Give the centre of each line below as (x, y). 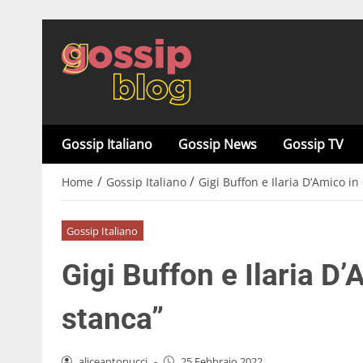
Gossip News (218, 144)
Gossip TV (313, 144)
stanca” (113, 318)
